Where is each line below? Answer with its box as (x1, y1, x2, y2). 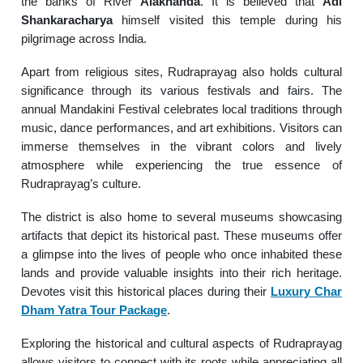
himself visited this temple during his (113, 12, 342, 27)
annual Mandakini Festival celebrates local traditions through (21, 101, 342, 116)
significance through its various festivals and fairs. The (21, 83, 342, 97)
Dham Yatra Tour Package (21, 302, 168, 317)
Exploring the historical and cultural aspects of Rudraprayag (21, 335, 342, 350)
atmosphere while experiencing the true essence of (21, 157, 342, 172)
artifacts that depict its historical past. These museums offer (21, 228, 342, 242)
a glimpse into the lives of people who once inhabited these (21, 246, 342, 261)
